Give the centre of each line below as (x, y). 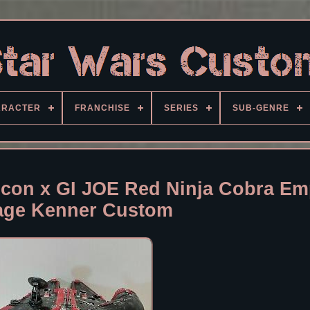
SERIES (181, 108)
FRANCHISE (102, 108)
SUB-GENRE (261, 108)
